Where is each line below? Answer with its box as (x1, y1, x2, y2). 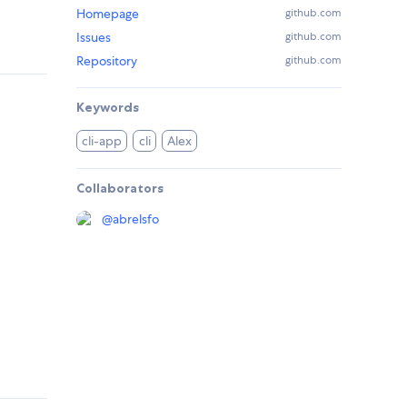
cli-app (82, 133, 123, 150)
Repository (76, 53, 137, 70)
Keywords (76, 99, 139, 116)
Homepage (76, 5, 139, 23)
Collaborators (76, 180, 164, 197)
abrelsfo (113, 211, 159, 228)
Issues (76, 29, 111, 46)
